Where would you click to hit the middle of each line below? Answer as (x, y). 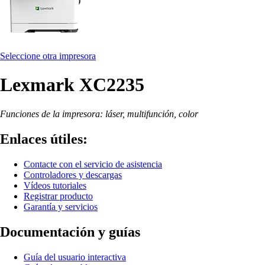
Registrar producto (58, 196)
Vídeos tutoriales (55, 185)
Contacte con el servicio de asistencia (93, 164)
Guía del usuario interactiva (75, 257)
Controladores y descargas (73, 174)
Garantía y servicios (61, 206)
